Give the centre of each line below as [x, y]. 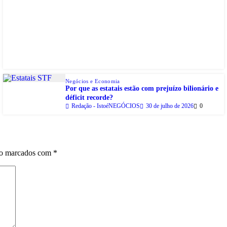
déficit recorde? [89, 98]
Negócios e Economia [93, 81]
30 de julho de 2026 [170, 106]
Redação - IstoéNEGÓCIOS [106, 106]
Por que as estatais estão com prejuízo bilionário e [142, 89]
